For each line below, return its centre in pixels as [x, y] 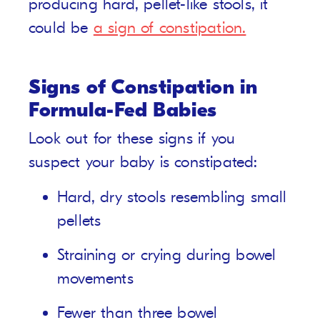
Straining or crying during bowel [167, 255]
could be [61, 28]
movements [95, 279]
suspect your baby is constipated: [143, 162]
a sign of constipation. [170, 28]
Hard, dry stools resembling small [172, 197]
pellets [79, 221]
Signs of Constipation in [143, 87]
